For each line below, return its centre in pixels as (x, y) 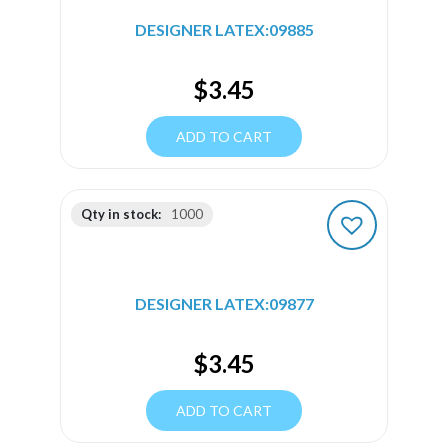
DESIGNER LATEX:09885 (224, 29)
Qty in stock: (121, 213)
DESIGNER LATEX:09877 (224, 303)
